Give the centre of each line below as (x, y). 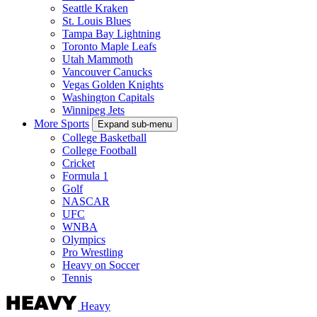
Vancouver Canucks (107, 71)
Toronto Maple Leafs (109, 46)
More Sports (62, 123)
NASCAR (86, 201)
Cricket (79, 163)
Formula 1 (85, 175)
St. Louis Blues (97, 21)
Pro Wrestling (93, 252)
